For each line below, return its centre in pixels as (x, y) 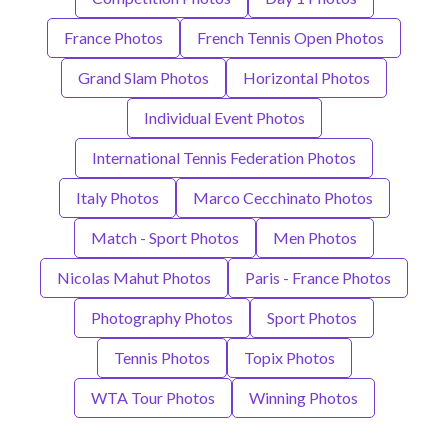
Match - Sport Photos (165, 237)
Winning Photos (303, 397)
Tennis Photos (161, 357)
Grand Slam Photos (143, 77)
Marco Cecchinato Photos (282, 197)
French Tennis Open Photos (290, 37)
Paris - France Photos (318, 277)
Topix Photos (289, 357)
